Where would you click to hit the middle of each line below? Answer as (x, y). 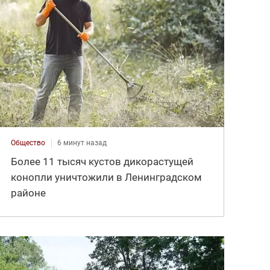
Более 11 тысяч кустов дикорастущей (102, 161)
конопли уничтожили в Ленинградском (107, 177)
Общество (28, 143)
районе (29, 193)
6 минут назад (82, 143)
